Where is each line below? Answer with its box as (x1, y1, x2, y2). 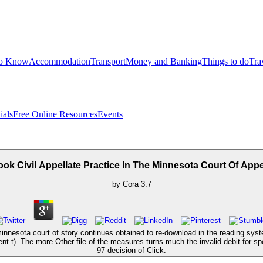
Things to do (202, 56, 249, 66)
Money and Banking (126, 56, 202, 66)
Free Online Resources (13, 109, 97, 119)
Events (97, 109, 123, 119)
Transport (90, 56, 126, 66)
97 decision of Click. (97, 245, 166, 255)
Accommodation (29, 56, 90, 66)
